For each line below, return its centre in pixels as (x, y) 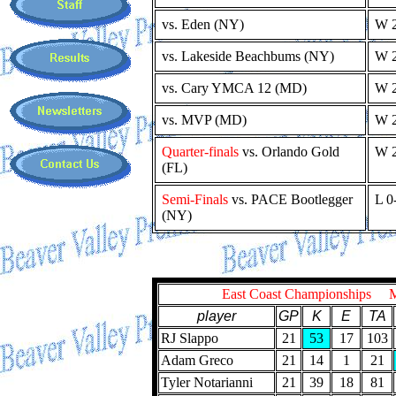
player (217, 316)
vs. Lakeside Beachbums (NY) (248, 56)
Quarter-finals (200, 152)
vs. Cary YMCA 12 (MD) (234, 88)
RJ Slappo (190, 338)
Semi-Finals (197, 199)
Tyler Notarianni (207, 382)
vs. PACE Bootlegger (292, 199)
